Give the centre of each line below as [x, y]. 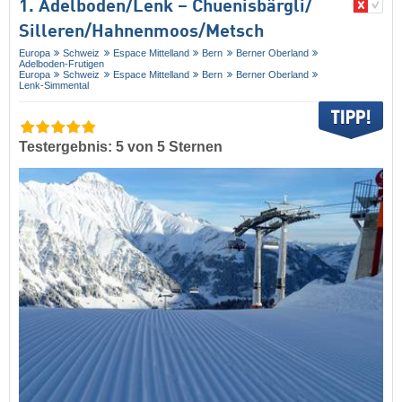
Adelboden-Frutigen [61, 63]
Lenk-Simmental [54, 85]
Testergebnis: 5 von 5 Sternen [121, 146]
